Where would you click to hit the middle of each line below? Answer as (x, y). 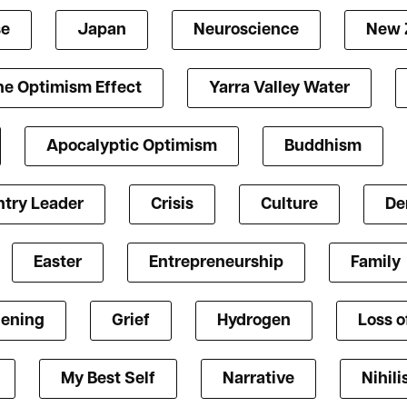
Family (375, 263)
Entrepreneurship (216, 263)
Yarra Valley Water (279, 88)
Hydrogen (253, 321)
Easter (57, 263)
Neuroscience (246, 30)
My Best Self (108, 379)
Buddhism (323, 146)
